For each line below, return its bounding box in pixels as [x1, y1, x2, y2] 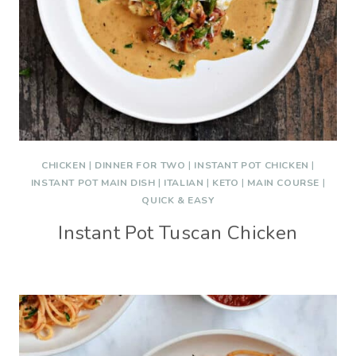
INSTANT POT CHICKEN [194, 159, 309, 172]
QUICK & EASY [141, 194, 215, 207]
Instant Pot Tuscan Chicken [58, 220, 298, 246]
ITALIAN [164, 176, 204, 189]
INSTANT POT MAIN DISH [30, 176, 156, 189]
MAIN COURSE [247, 176, 320, 189]
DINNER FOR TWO [95, 159, 186, 172]
